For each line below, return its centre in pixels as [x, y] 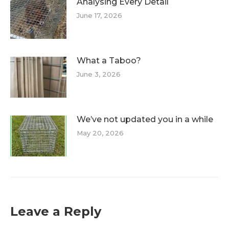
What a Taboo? [109, 61]
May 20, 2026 [100, 133]
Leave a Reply [56, 211]
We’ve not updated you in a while [145, 119]
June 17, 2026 [99, 15]
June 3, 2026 [99, 74]
